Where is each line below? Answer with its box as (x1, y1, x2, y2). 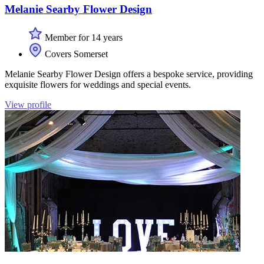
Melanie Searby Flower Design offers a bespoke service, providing (5, 69, 253, 80)
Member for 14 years (42, 32, 123, 43)
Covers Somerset (42, 49, 108, 60)
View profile (5, 100, 51, 110)
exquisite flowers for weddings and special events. (5, 80, 191, 90)
